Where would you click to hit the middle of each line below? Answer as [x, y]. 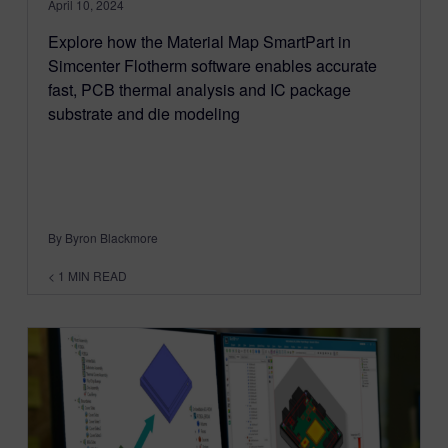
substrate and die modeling [143, 114]
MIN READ [97, 276]
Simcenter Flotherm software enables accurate [212, 66]
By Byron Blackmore [102, 238]
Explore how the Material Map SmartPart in [199, 42]
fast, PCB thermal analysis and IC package [199, 90]
